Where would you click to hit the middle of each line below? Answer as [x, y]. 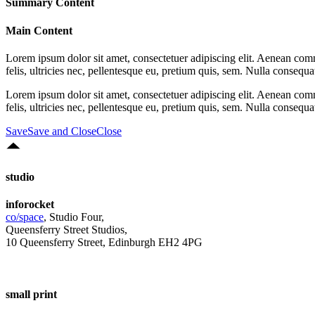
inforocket [30, 205]
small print [31, 294]
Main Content [39, 30]
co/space [25, 217]
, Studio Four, [74, 217]
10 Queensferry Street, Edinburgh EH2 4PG [104, 243]
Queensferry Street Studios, [66, 230]
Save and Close [62, 131]
